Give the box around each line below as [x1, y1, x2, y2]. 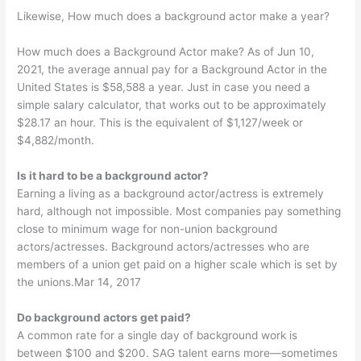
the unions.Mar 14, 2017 [17, 275, 142, 288]
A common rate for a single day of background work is [17, 328, 298, 342]
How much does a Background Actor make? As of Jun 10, [17, 44, 315, 58]
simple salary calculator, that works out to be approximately [17, 98, 327, 111]
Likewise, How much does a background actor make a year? [17, 10, 330, 23]
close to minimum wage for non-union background [17, 222, 278, 235]
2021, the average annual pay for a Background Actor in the [17, 62, 328, 76]
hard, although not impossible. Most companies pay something [17, 204, 342, 218]
